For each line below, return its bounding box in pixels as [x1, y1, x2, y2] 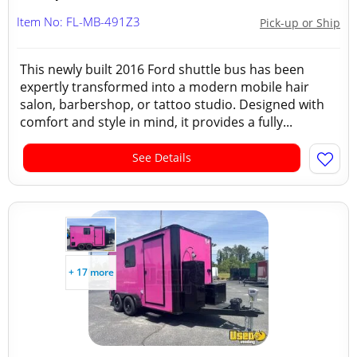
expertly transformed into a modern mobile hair [20, 78, 309, 96]
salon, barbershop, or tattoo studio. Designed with [20, 96, 324, 113]
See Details [132, 150, 191, 165]
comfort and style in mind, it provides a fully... [20, 113, 292, 131]
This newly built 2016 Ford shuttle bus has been [20, 61, 304, 78]
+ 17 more [68, 265, 114, 279]
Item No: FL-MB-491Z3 [17, 14, 140, 29]
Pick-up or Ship [260, 15, 340, 30]
